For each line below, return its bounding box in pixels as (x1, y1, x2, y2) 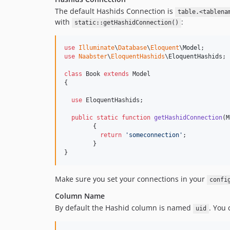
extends (104, 70, 129, 78)
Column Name (55, 191, 105, 201)
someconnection (129, 131, 179, 139)
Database (118, 44, 147, 52)
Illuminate (79, 44, 114, 52)
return (100, 131, 122, 139)
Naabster (79, 53, 107, 61)
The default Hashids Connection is (55, 6, 175, 16)
